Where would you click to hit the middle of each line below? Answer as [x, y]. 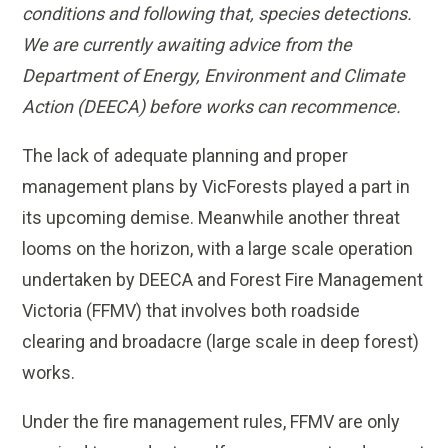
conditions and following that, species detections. [217, 14]
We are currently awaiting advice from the [187, 45]
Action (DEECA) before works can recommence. [212, 107]
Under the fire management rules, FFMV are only [211, 422]
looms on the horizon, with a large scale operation [218, 249]
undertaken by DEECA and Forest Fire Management [223, 280]
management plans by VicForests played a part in [216, 187]
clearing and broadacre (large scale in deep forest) [221, 342]
